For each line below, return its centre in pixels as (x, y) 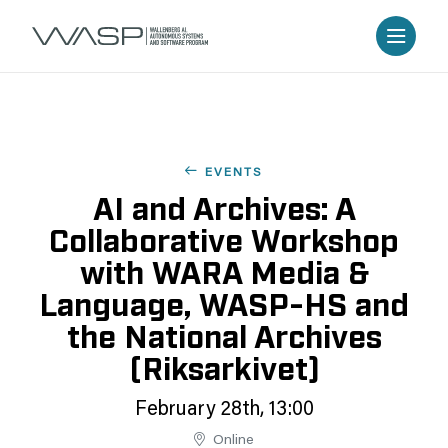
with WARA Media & (224, 270)
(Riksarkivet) (224, 366)
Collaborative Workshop (224, 238)
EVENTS (234, 173)
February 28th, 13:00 (224, 410)
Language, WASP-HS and (224, 302)
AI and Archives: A (224, 206)
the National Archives (224, 334)
